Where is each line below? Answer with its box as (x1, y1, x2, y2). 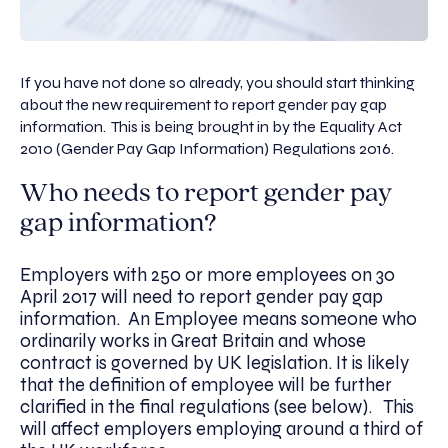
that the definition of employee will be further (20, 374, 392, 397)
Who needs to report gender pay (20, 180, 392, 209)
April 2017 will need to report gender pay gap (20, 286, 383, 309)
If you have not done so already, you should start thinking (20, 73, 415, 93)
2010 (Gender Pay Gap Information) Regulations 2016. (20, 139, 397, 159)
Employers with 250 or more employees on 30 (20, 264, 395, 287)
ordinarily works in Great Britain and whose (20, 330, 366, 353)
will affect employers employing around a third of (20, 418, 423, 441)
